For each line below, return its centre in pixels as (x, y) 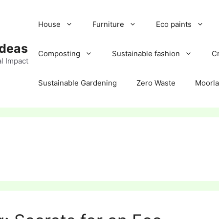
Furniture (108, 24)
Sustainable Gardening (77, 83)
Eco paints (174, 24)
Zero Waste (156, 83)
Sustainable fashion (146, 54)
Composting (59, 54)
